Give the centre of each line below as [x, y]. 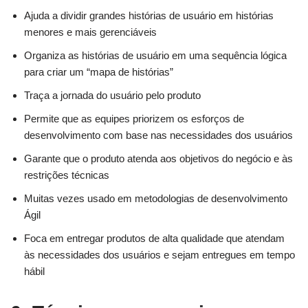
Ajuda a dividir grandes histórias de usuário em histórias [149, 16]
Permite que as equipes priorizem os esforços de [134, 119]
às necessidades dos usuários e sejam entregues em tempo [159, 255]
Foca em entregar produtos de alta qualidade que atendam [154, 239]
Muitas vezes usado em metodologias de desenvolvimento [156, 199]
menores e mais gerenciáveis [90, 32]
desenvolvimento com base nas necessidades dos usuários [158, 135]
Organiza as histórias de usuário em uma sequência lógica [155, 56]
